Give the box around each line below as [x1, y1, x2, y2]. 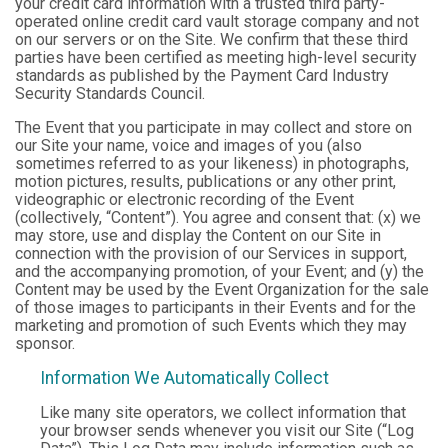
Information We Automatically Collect [40, 368, 329, 388]
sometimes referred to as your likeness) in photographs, [15, 154, 409, 173]
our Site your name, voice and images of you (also [15, 136, 362, 155]
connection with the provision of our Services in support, [15, 244, 407, 263]
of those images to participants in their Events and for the [15, 298, 416, 317]
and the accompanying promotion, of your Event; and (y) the [15, 262, 424, 281]
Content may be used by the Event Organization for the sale [15, 280, 429, 299]
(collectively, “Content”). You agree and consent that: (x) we [15, 208, 421, 227]
